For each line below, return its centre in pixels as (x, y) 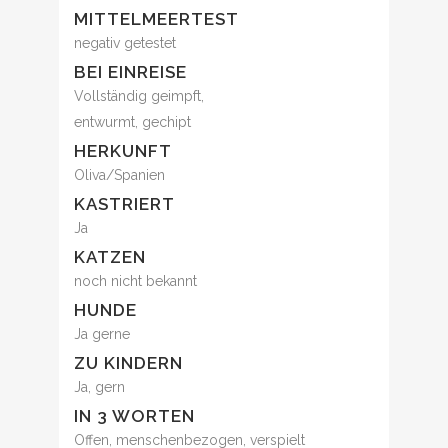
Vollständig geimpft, (139, 96)
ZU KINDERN (128, 363)
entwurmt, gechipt (132, 122)
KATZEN (110, 257)
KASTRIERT (124, 204)
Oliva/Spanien (119, 175)
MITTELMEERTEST (156, 19)
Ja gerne (102, 334)
